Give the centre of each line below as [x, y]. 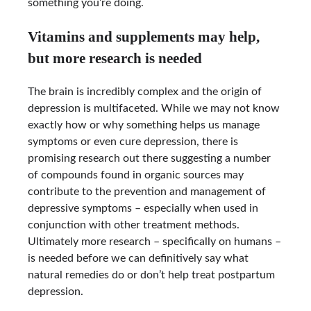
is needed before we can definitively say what [138, 258]
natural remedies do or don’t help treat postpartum [151, 275]
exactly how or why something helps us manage [144, 125]
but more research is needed [115, 58]
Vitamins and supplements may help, [144, 36]
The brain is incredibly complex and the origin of [145, 91]
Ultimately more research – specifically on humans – [154, 241]
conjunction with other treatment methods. [134, 225]
